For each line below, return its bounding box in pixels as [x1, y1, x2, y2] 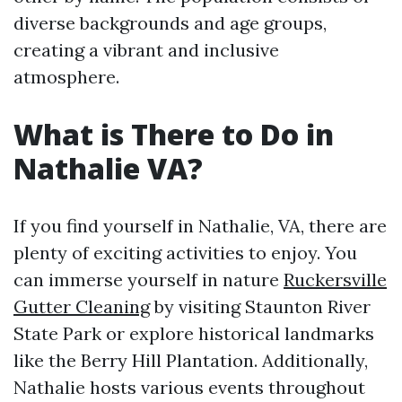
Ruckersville [284, 268, 387, 291]
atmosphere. [13, 66, 119, 88]
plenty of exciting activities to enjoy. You [13, 241, 357, 264]
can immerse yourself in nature [13, 268, 284, 291]
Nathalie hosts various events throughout [13, 376, 365, 398]
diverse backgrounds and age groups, [13, 12, 327, 34]
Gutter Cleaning [13, 295, 150, 318]
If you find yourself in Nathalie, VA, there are [13, 214, 387, 237]
